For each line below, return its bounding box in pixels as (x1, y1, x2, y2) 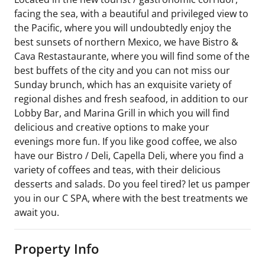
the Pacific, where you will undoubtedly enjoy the (14, 21, 231, 34)
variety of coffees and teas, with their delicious (14, 163, 221, 176)
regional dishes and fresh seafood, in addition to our (14, 92, 248, 105)
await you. (14, 205, 59, 219)
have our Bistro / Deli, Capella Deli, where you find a (14, 148, 244, 162)
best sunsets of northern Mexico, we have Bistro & (14, 35, 238, 49)
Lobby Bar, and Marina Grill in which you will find (14, 106, 230, 119)
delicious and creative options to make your (14, 120, 209, 134)
